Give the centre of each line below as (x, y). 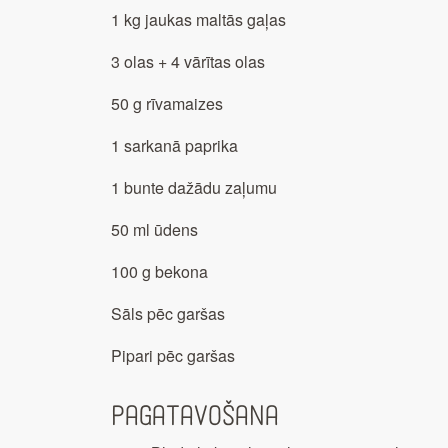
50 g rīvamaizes (167, 104)
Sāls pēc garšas (168, 314)
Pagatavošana (195, 417)
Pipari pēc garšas (173, 356)
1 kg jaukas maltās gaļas (198, 20)
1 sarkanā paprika (174, 146)
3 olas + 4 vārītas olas (190, 62)
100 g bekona (159, 272)
